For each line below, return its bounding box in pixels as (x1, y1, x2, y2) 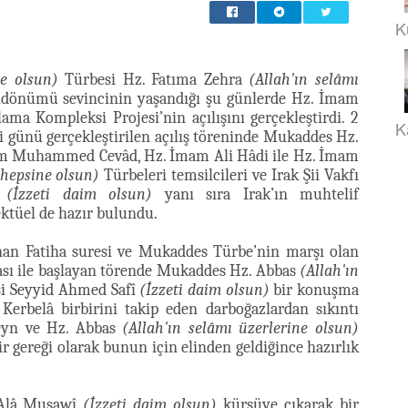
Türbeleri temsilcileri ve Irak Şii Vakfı (99, 166, 360, 185)
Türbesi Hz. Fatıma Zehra (57, 70, 250, 89)
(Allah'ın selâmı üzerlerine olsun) (122, 319, 359, 338)
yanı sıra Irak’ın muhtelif (152, 185, 360, 204)
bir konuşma (269, 280, 360, 300)
